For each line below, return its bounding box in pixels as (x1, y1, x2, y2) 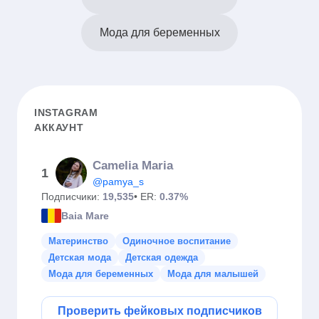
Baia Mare (61, 209, 109, 221)
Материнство (48, 236, 108, 246)
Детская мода (48, 252, 111, 263)
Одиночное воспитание (122, 236, 231, 246)
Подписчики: (41, 191, 103, 202)
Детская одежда (125, 252, 198, 263)
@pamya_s (93, 176, 144, 187)
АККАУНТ (34, 122, 84, 133)
